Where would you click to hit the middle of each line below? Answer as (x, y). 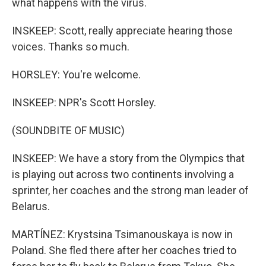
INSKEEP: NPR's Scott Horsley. (84, 102)
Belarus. (31, 206)
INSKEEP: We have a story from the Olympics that (128, 158)
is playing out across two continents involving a (123, 174)
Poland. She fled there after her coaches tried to (124, 250)
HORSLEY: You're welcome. (76, 75)
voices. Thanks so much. (71, 47)
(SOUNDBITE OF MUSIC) (68, 130)
